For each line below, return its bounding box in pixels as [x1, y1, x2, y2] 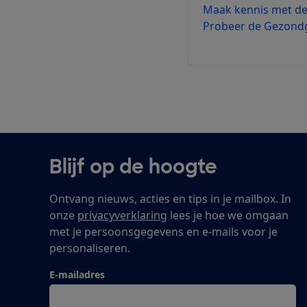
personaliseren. [49, 240, 130, 256]
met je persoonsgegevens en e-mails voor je [49, 223, 278, 239]
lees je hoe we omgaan [167, 207, 288, 223]
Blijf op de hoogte [49, 153, 217, 180]
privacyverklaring [77, 207, 167, 223]
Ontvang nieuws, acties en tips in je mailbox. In [49, 191, 291, 206]
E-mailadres [49, 267, 105, 281]
